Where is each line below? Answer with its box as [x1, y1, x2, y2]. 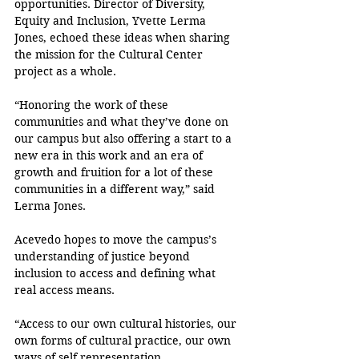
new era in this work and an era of [14, 148, 206, 163]
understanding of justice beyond [14, 249, 193, 264]
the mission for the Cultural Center [14, 47, 206, 63]
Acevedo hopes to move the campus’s [14, 232, 220, 248]
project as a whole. [14, 64, 116, 79]
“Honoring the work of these [14, 98, 171, 113]
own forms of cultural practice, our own [14, 333, 234, 349]
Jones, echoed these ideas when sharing [14, 30, 233, 46]
